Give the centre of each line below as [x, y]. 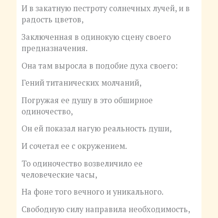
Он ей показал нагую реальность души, [96, 129]
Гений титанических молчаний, [81, 83]
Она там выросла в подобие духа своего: [99, 65]
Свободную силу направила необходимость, [106, 209]
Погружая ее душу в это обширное [87, 100]
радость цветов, [52, 20]
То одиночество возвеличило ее [82, 163]
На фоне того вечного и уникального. [92, 192]
